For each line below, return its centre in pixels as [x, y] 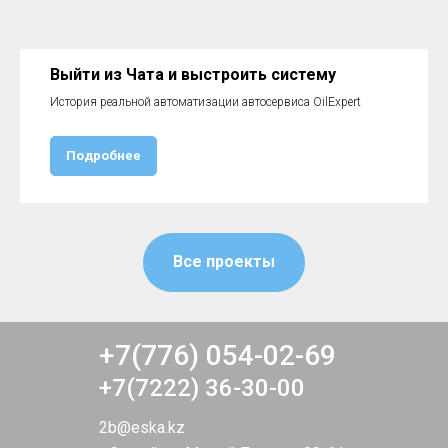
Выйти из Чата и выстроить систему [193, 75]
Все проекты [224, 262]
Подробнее [103, 156]
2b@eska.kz [142, 428]
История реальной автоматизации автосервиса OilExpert [205, 102]
